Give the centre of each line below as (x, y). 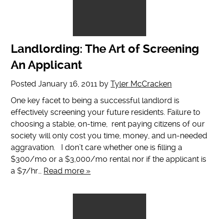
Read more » (67, 171)
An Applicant (47, 65)
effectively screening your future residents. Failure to (106, 112)
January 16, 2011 (68, 84)
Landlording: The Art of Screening (105, 49)
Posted (25, 84)
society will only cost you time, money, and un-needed (109, 136)
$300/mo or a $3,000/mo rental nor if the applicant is (109, 159)
